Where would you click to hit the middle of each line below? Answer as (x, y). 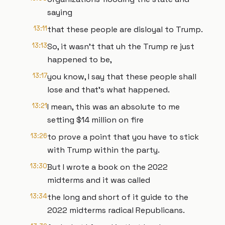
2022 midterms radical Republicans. (116, 210)
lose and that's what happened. (108, 90)
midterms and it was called (99, 180)
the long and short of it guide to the (118, 197)
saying (60, 12)
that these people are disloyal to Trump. (125, 29)
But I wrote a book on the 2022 (107, 167)
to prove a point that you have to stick (123, 137)
